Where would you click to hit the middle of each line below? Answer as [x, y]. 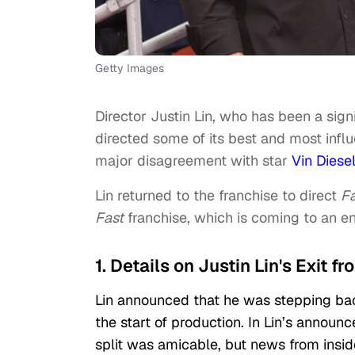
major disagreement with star [193, 161]
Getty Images [130, 69]
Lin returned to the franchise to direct [218, 196]
